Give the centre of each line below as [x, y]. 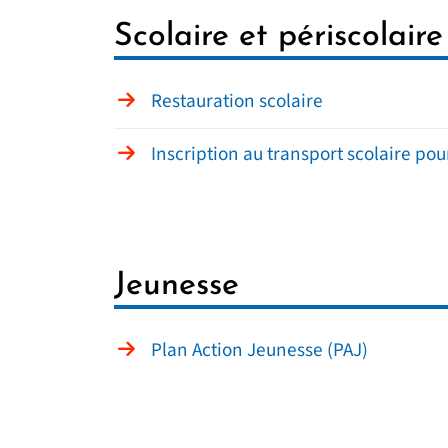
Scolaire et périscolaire [278, 36]
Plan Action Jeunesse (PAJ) [259, 350]
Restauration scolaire [237, 101]
